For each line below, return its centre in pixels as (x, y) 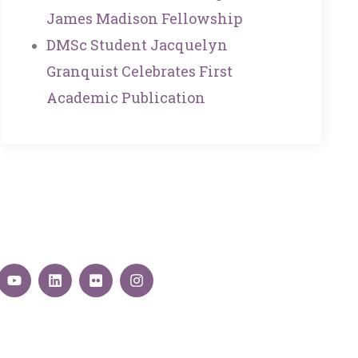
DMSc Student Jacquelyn (137, 45)
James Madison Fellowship (144, 19)
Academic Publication (125, 98)
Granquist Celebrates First (139, 72)
